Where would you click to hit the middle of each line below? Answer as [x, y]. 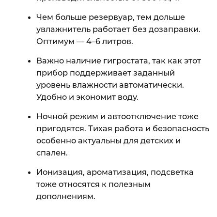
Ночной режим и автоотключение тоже [117, 116]
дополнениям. [66, 196]
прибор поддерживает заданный [106, 72]
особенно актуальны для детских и [108, 140]
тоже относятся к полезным [93, 184]
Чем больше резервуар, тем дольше [111, 17]
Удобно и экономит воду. [87, 97]
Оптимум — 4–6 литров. [85, 41]
